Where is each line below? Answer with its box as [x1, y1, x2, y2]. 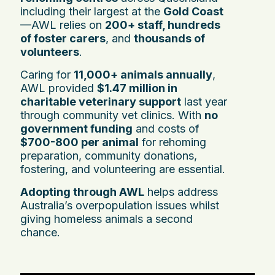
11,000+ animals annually [74, 68, 212, 81]
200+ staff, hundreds [105, 18, 220, 31]
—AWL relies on [20, 18, 105, 31]
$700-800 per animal [20, 135, 139, 149]
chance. [20, 225, 60, 239]
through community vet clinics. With [20, 108, 204, 122]
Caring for [20, 68, 74, 81]
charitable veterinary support [20, 95, 181, 108]
